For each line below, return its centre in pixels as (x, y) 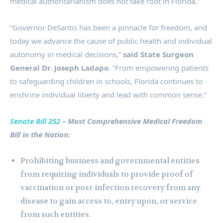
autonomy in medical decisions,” (66, 55)
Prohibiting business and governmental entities (110, 161)
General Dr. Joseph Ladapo (59, 68)
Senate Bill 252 (35, 121)
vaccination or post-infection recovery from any (111, 188)
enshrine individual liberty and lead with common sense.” (108, 95)
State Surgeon (167, 55)
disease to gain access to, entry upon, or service (109, 201)
